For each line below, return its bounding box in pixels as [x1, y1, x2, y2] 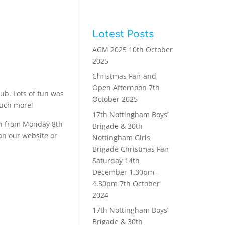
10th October [128, 45, 173, 54]
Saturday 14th [92, 156, 140, 165]
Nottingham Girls [92, 133, 150, 142]
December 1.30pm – [92, 167, 160, 177]
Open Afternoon [92, 83, 147, 92]
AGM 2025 [92, 45, 127, 54]
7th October [119, 179, 160, 188]
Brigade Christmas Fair [92, 144, 169, 154]
